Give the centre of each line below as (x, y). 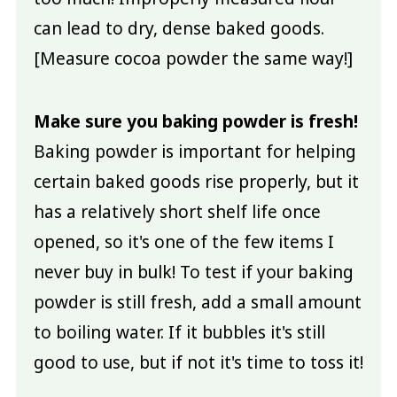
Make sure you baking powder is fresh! (195, 121)
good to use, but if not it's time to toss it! (198, 362)
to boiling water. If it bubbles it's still (179, 332)
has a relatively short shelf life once (177, 211)
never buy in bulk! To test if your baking (193, 272)
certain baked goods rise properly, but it (196, 181)
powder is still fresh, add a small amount (197, 302)
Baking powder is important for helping (195, 151)
